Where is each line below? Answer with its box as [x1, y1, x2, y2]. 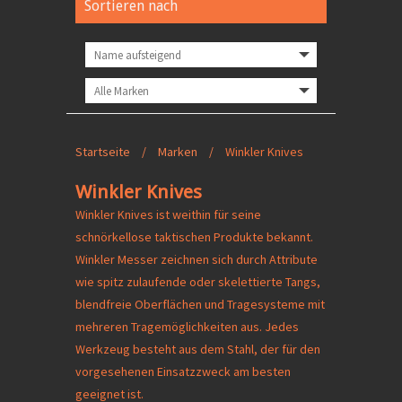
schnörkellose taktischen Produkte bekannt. [75, 229, 313, 245]
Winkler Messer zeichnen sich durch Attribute [75, 251, 318, 267]
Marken [158, 144, 197, 160]
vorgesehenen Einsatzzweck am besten [75, 363, 291, 380]
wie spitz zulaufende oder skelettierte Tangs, [75, 274, 320, 290]
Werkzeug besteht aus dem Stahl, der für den [75, 341, 320, 357]
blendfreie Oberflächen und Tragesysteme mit [75, 296, 325, 312]
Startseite [75, 144, 130, 160]
